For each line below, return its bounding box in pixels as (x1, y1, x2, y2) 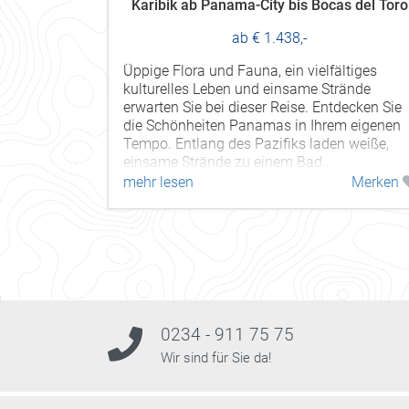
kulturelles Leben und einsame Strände (123, 79, 371, 98)
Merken (351, 173, 403, 191)
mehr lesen (123, 173, 194, 191)
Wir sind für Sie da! (161, 349, 271, 366)
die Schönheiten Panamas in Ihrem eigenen (123, 116, 401, 134)
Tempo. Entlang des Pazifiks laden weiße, (123, 134, 389, 152)
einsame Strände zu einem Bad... (123, 152, 333, 171)
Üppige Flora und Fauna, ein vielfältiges (123, 61, 377, 79)
